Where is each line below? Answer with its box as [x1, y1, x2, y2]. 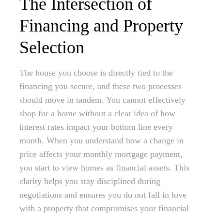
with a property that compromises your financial [19, 203, 189, 214]
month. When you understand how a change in [19, 136, 184, 146]
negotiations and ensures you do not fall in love [19, 190, 186, 200]
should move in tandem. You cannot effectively [19, 95, 186, 105]
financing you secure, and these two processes [19, 81, 182, 92]
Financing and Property [19, 16, 183, 36]
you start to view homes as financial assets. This [19, 163, 189, 173]
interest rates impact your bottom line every [19, 122, 173, 132]
